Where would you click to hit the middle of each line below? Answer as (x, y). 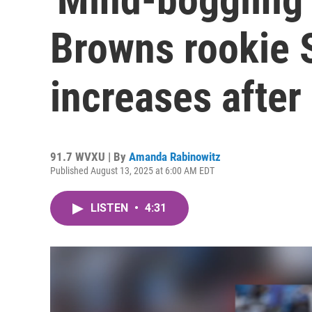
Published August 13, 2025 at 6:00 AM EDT (132, 171)
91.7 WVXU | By (89, 157)
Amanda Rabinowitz (175, 157)
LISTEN (111, 208)
